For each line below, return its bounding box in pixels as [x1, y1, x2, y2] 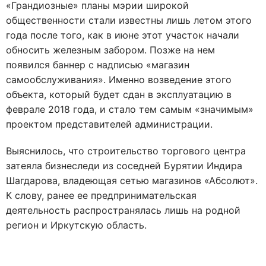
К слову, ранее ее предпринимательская [6, 189, 197, 201]
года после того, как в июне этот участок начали [6, 29, 239, 41]
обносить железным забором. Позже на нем [6, 44, 215, 56]
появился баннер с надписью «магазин [6, 59, 189, 71]
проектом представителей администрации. [6, 118, 213, 130]
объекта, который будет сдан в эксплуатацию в [6, 88, 232, 100]
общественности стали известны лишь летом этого [6, 14, 252, 26]
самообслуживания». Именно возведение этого [6, 74, 232, 85]
